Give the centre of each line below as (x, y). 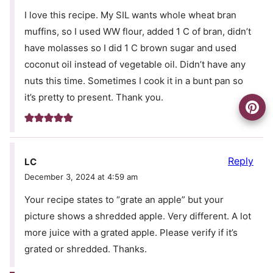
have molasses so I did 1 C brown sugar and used (130, 48)
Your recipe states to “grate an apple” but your (124, 199)
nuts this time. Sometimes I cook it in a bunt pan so (134, 81)
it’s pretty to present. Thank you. (94, 97)
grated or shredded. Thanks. (86, 249)
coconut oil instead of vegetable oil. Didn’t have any (135, 65)
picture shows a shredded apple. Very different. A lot (138, 216)
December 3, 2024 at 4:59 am (81, 176)
